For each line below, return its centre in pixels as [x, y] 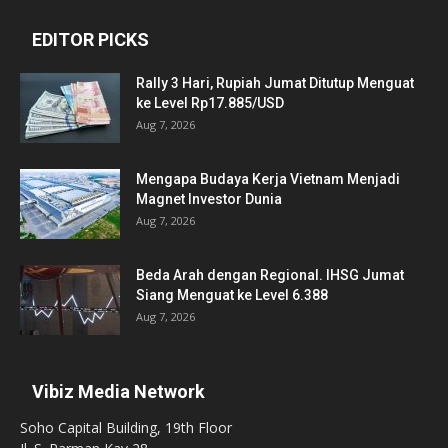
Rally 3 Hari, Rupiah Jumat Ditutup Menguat [275, 82]
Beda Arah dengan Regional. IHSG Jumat [270, 274]
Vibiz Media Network [118, 391]
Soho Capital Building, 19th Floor [126, 427]
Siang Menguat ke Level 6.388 [232, 294]
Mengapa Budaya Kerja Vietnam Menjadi [268, 178]
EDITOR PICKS [90, 39]
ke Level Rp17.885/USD [210, 102]
